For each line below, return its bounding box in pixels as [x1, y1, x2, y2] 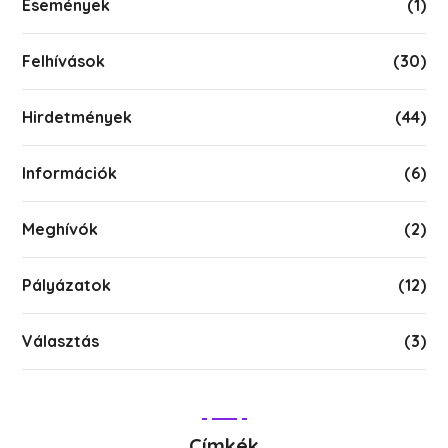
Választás [22, 331, 100, 351]
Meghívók [22, 219, 99, 239]
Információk [22, 163, 118, 183]
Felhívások [22, 51, 106, 71]
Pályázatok [22, 275, 112, 295]
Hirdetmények [22, 107, 133, 127]
